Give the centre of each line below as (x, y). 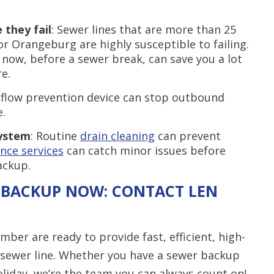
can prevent (188, 135)
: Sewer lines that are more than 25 (144, 29)
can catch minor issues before (145, 150)
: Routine (55, 135)
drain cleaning (117, 135)
